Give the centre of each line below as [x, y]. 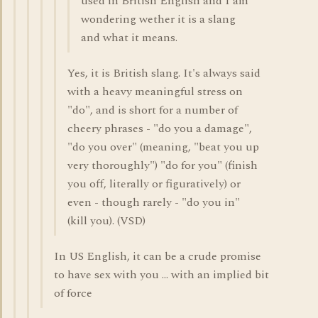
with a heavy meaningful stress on [155, 92]
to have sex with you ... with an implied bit [161, 275]
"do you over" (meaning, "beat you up [163, 147]
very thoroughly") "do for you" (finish [163, 165]
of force [73, 293]
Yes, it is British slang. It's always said [164, 73]
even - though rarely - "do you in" [154, 202]
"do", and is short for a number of [153, 110]
